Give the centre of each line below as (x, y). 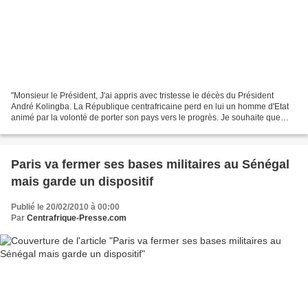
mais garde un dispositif (82, 181)
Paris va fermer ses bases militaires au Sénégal (150, 164)
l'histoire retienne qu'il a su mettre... (76, 128)
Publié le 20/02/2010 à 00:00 (65, 207)
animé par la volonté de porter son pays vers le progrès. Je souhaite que (146, 117)
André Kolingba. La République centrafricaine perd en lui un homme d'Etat (150, 106)
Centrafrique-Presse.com (77, 218)
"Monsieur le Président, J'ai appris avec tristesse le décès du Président (142, 95)
